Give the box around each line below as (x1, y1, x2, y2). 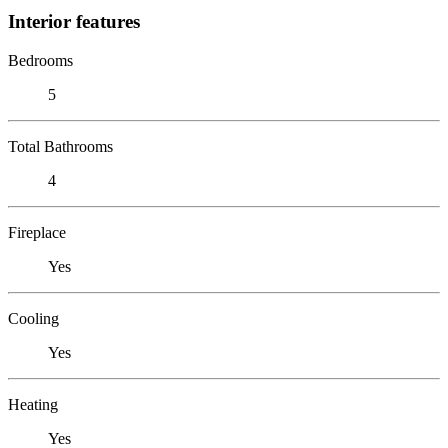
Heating (8, 395, 58, 413)
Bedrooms (8, 51, 73, 69)
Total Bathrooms (8, 137, 113, 155)
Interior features (8, 10, 140, 32)
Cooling (8, 309, 59, 327)
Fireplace (8, 223, 66, 241)
